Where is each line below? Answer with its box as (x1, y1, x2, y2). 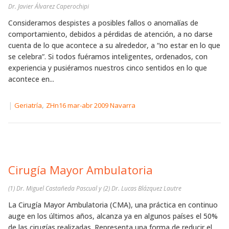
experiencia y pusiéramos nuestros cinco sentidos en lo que (8, 63, 207, 73)
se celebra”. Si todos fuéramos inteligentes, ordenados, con (8, 52, 208, 62)
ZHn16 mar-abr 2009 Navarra (46, 101, 135, 110)
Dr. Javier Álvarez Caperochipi (8, 2, 89, 11)
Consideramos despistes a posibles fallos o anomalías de (8, 18, 198, 28)
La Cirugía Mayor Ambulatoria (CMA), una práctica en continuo (8, 200, 218, 210)
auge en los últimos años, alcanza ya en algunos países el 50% (8, 211, 218, 221)
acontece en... (8, 74, 54, 84)
